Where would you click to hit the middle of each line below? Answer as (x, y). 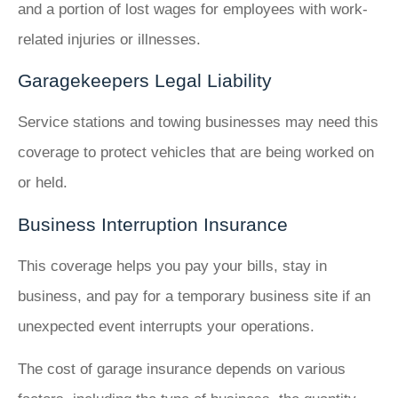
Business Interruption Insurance (153, 224)
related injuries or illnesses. (109, 39)
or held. (43, 183)
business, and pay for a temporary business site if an (194, 296)
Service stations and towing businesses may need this (198, 123)
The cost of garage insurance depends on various (182, 369)
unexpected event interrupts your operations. (166, 326)
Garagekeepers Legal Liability (145, 81)
